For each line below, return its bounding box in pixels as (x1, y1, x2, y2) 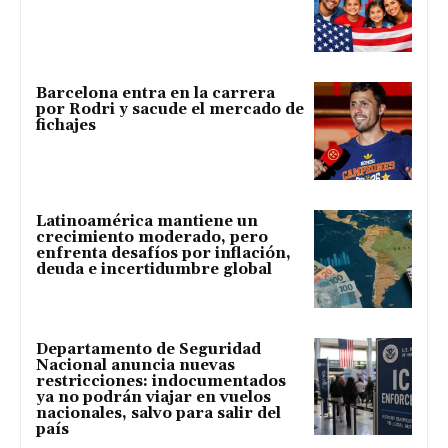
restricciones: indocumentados (36, 371, 286, 391)
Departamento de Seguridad (36, 339, 261, 359)
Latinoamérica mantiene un (36, 211, 258, 231)
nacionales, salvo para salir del (36, 403, 281, 423)
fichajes (36, 116, 96, 136)
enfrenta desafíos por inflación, (36, 243, 291, 263)
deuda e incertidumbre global (36, 259, 272, 279)
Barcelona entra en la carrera (36, 84, 275, 104)
